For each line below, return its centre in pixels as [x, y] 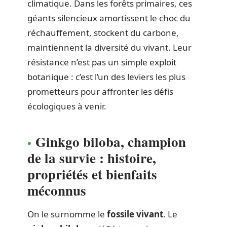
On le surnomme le [67, 214]
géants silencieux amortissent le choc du [109, 18]
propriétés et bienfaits [92, 174]
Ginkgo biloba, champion [111, 142]
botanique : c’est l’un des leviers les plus [106, 77]
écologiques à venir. [67, 106]
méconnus [57, 190]
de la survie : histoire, [92, 158]
